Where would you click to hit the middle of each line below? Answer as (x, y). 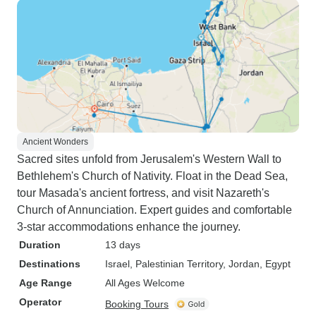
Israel (117, 264)
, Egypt (275, 264)
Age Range (45, 283)
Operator (40, 302)
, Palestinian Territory (176, 264)
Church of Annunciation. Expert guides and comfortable (154, 210)
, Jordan (241, 264)
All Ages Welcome (145, 283)
